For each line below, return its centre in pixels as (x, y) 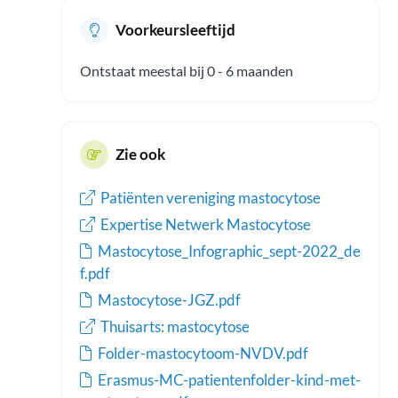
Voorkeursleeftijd (175, 29)
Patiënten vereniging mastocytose (209, 197)
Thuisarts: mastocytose (174, 326)
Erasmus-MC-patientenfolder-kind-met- (229, 379)
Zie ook (140, 154)
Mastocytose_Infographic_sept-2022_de (229, 251)
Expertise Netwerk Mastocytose (204, 224)
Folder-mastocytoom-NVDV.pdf (203, 353)
